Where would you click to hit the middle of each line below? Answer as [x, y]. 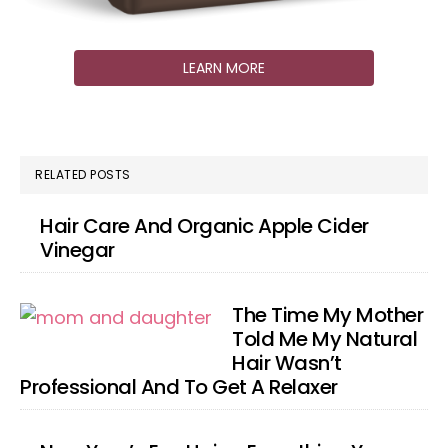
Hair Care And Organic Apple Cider [204, 226]
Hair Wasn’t [287, 363]
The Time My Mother [327, 315]
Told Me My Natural [324, 339]
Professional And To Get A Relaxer [179, 387]
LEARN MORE [224, 68]
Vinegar [77, 250]
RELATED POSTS [83, 174]
